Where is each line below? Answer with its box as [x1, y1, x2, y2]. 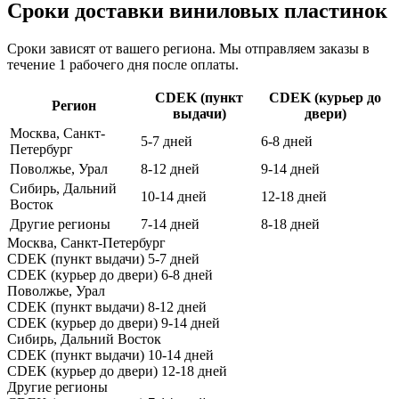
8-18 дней [261, 216, 320, 232]
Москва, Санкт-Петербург [7, 234, 166, 250]
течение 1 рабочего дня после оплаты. [7, 56, 239, 72]
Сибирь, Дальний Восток [7, 330, 161, 346]
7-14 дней [141, 216, 199, 232]
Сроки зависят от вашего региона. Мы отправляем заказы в [7, 40, 370, 56]
